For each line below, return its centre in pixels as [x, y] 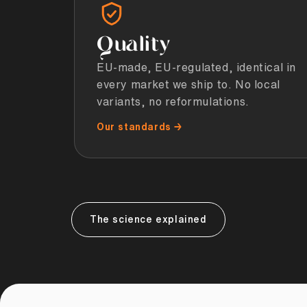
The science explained [148, 219]
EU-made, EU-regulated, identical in [197, 67]
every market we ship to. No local [188, 84]
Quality [134, 45]
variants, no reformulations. [173, 101]
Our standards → [139, 126]
